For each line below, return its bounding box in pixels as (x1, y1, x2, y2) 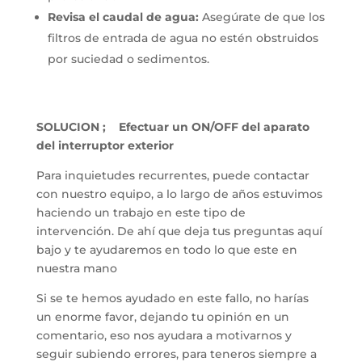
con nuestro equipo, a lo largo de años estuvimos (36, 187, 322, 202)
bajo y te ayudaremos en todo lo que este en (36, 242, 297, 258)
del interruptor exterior (36, 138, 174, 154)
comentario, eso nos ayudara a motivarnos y (36, 328, 292, 343)
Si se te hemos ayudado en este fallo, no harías (36, 291, 309, 306)
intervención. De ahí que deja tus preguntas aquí (36, 224, 322, 239)
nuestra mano (36, 261, 117, 276)
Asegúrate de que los (198, 10, 325, 25)
